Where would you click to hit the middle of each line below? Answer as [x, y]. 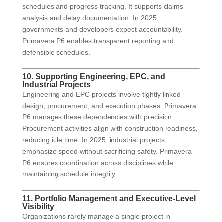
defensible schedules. [56, 52]
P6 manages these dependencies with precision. [98, 117]
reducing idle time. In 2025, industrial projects [93, 140]
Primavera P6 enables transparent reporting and [98, 41]
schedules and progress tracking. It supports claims [103, 7]
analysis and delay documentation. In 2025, [90, 18]
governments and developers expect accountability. [102, 29]
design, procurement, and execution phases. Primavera [109, 106]
